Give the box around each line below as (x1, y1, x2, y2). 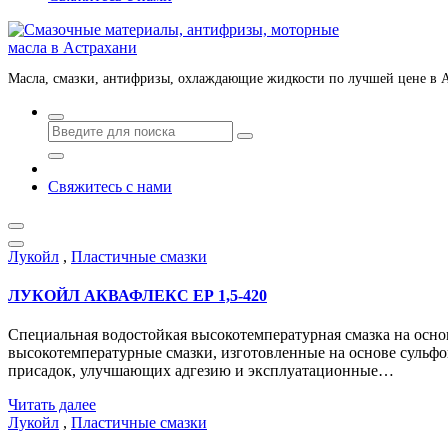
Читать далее (8, 396, 96, 414)
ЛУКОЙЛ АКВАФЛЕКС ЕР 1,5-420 (8, 287, 267, 305)
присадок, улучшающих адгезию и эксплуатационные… (8, 362, 394, 380)
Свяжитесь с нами (48, 177, 172, 195)
